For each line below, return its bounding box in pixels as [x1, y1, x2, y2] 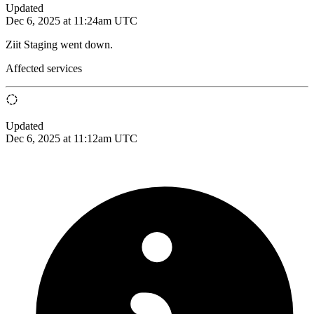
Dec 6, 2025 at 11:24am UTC [6, 14, 137, 27]
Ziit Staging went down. [6, 38, 113, 50]
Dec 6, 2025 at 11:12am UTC [6, 132, 137, 144]
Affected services [6, 62, 82, 74]
